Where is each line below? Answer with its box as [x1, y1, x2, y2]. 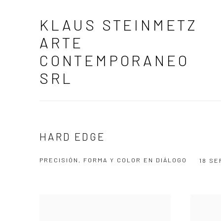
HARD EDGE [39, 130, 106, 143]
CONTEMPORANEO [39, 51, 189, 69]
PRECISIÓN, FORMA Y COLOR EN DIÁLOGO [39, 156, 187, 164]
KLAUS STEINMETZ [39, 16, 198, 34]
